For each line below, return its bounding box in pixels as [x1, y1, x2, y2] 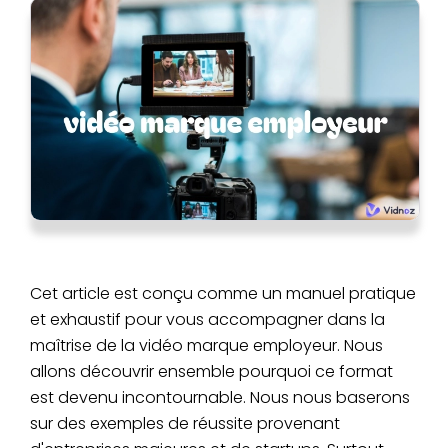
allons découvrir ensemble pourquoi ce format [30, 359, 393, 383]
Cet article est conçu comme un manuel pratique [30, 281, 416, 305]
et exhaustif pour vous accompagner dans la [30, 307, 385, 331]
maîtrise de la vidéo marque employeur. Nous [30, 333, 383, 357]
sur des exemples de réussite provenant [30, 411, 340, 435]
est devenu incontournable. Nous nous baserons [30, 385, 410, 409]
